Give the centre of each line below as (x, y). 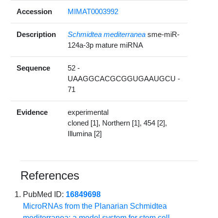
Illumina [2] (85, 133)
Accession (35, 11)
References (50, 175)
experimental (88, 112)
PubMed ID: (45, 194)
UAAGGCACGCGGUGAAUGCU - (124, 78)
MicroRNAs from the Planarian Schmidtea (95, 206)
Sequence (34, 68)
